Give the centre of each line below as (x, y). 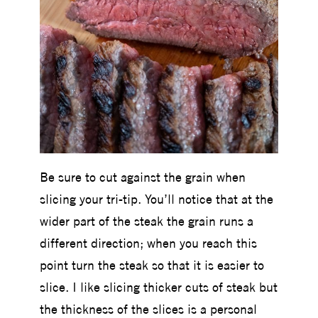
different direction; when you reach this (148, 243)
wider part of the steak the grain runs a (147, 221)
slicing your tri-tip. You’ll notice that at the (157, 199)
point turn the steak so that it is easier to (152, 265)
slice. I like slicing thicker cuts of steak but (159, 287)
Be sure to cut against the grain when (143, 177)
